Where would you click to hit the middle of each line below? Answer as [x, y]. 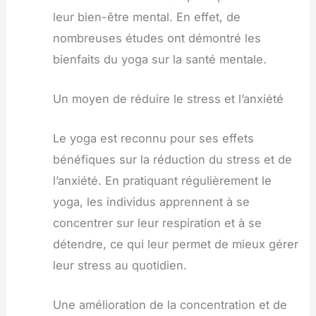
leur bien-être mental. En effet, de [146, 17]
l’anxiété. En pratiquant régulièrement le [162, 181]
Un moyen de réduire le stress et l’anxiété [168, 98]
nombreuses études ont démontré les [157, 38]
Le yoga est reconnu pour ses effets [153, 139]
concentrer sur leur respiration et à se [157, 223]
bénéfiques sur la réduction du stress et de [172, 160]
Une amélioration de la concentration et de [170, 305]
